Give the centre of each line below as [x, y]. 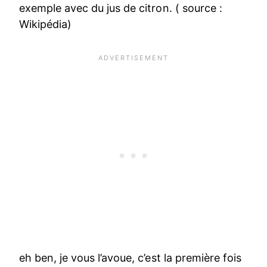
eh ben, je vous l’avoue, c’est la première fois [130, 257]
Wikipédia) [46, 24]
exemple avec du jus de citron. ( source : [121, 8]
